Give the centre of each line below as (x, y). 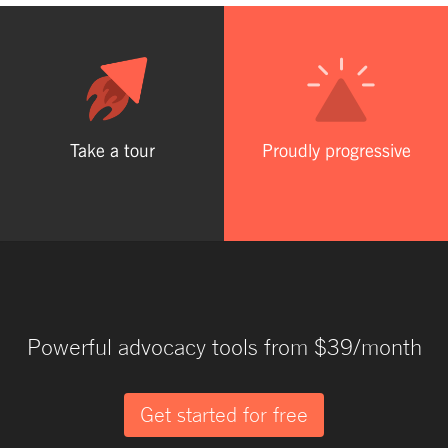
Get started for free (224, 415)
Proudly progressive (336, 150)
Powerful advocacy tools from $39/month (224, 347)
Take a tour (112, 150)
